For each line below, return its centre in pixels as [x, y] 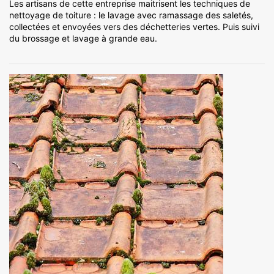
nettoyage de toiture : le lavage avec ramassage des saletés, [131, 15]
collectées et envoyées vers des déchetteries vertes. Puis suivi [134, 27]
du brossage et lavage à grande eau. [83, 39]
